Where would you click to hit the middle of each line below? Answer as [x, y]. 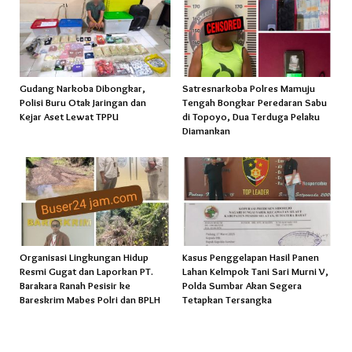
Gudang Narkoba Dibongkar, [82, 88]
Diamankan [206, 130]
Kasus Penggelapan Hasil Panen [250, 257]
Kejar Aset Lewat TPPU [69, 116]
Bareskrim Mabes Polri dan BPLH [90, 300]
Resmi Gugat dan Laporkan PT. [86, 271]
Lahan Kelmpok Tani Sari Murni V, [255, 271]
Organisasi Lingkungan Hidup [84, 257]
